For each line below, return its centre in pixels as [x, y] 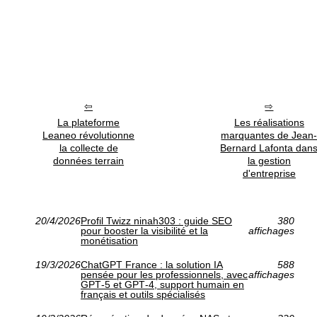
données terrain [89, 161]
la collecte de [88, 148]
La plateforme [89, 123]
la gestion [269, 161]
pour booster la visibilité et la [144, 231]
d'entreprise [269, 174]
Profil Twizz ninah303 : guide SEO [156, 221]
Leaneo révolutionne [89, 136]
